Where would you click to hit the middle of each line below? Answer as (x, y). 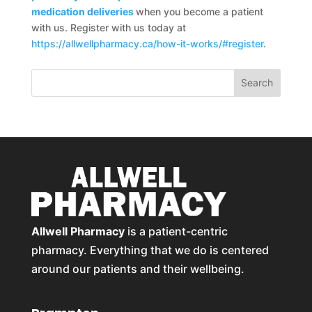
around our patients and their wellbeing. (138, 268)
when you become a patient (199, 11)
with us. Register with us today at (108, 27)
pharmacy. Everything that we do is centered (150, 250)
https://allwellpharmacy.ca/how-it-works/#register (147, 43)
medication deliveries (82, 11)
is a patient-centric (176, 231)
